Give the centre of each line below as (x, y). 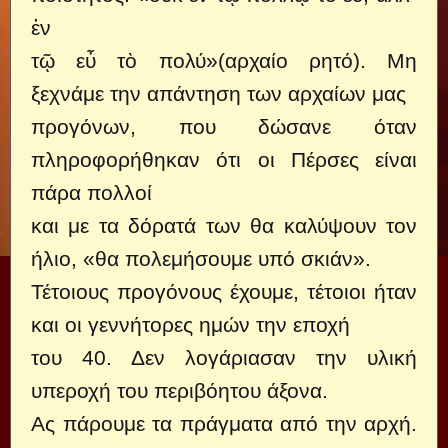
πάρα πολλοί (91, 192)
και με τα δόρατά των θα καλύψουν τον (224, 225)
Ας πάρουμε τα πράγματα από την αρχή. (224, 423)
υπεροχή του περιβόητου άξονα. (179, 390)
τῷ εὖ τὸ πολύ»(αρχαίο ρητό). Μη (224, 60)
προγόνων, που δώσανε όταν (224, 126)
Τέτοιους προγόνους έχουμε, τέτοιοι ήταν (224, 291)
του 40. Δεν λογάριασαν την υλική (224, 357)
